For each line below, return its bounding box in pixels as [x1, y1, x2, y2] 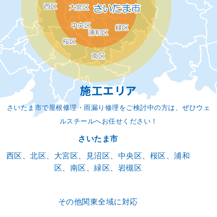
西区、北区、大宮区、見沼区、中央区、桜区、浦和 [6, 151, 190, 160]
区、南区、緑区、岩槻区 [54, 163, 142, 172]
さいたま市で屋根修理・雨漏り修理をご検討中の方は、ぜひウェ [6, 103, 211, 111]
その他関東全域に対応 [58, 197, 138, 206]
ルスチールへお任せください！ [59, 117, 158, 125]
